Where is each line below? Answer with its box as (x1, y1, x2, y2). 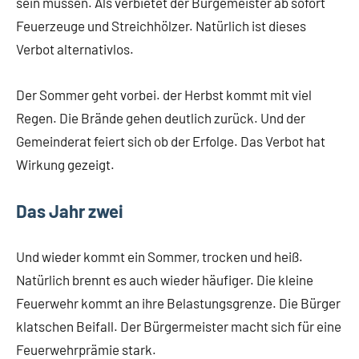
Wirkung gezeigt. (16, 156, 115, 172)
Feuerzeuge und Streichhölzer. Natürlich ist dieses (16, 18, 306, 34)
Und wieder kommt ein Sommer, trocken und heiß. (16, 248, 303, 264)
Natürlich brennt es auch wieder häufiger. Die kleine (16, 272, 313, 288)
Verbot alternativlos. (16, 41, 134, 57)
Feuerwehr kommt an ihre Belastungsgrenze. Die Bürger (16, 295, 341, 311)
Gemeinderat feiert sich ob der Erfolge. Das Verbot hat (16, 133, 325, 149)
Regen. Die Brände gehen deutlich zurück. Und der (16, 110, 305, 126)
